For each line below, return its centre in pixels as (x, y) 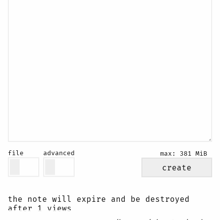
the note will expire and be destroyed (99, 199)
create (177, 167)
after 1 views (40, 208)
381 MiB (193, 154)
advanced (59, 153)
